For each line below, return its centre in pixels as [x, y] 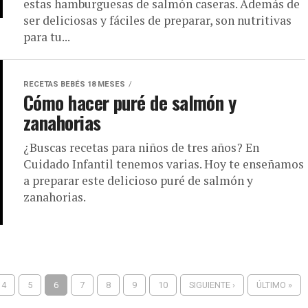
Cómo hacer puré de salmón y [130, 103]
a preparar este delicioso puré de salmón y [138, 181]
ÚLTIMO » [274, 285]
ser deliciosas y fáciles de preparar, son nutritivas [157, 21]
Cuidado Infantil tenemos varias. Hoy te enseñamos [164, 164]
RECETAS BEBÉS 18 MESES [74, 85]
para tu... [47, 37]
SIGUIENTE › [212, 285]
